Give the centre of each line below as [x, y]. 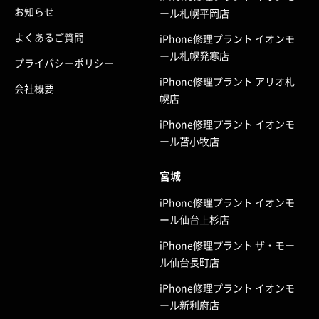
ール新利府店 [189, 304]
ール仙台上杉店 [194, 219]
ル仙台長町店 [189, 262]
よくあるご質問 [49, 37]
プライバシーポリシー [64, 62]
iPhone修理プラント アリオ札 [227, 81]
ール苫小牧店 [189, 141]
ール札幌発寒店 [194, 55]
